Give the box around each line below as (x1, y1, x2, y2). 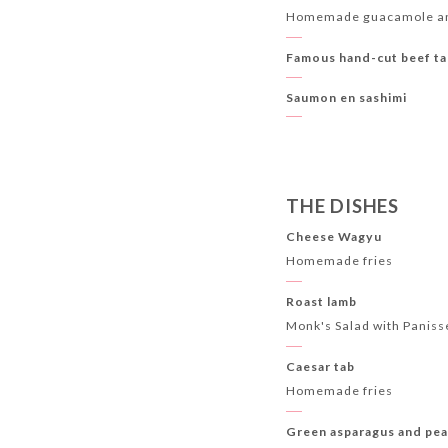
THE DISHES (286, 194, 399, 217)
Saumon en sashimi (286, 89, 408, 105)
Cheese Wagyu (286, 228, 383, 244)
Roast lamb (286, 294, 358, 310)
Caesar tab (286, 359, 356, 375)
